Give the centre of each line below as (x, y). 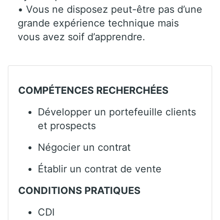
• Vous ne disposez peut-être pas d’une (110, 9)
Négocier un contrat (84, 147)
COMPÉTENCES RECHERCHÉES (93, 90)
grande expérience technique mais (98, 23)
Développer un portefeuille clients (117, 112)
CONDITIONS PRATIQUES (79, 190)
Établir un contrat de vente (100, 169)
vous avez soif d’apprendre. (82, 37)
